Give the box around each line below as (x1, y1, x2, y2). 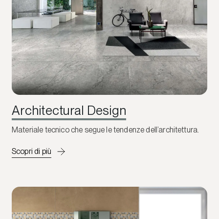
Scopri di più (12, 146, 52, 156)
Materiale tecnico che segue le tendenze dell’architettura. (12, 125, 199, 134)
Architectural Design (12, 102, 127, 118)
